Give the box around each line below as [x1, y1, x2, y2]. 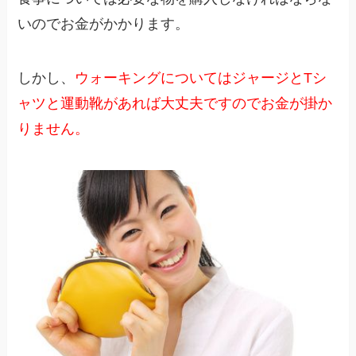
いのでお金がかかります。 [17, 16, 190, 33]
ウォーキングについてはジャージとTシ [75, 70, 327, 87]
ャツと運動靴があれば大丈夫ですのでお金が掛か [17, 95, 333, 112]
